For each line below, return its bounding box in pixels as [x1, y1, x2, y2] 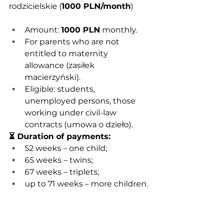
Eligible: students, [25, 84, 97, 94]
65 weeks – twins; [25, 155, 93, 165]
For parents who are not [25, 37, 121, 46]
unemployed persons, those [25, 96, 138, 106]
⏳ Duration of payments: [9, 132, 110, 141]
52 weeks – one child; [25, 144, 107, 153]
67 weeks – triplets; [25, 167, 99, 177]
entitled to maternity [25, 49, 110, 58]
